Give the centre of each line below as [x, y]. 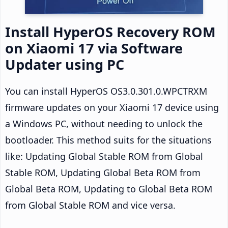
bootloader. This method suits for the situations [108, 140]
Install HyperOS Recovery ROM [110, 32]
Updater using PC [65, 64]
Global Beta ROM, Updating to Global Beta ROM [109, 189]
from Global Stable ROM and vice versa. [90, 205]
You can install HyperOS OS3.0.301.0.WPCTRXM [106, 91]
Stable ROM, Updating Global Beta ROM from [103, 172]
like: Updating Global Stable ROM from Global [104, 156]
